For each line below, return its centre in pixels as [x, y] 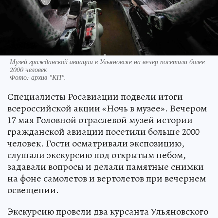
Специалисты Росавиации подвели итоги [95, 97]
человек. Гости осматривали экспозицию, [96, 144]
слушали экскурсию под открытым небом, [97, 155]
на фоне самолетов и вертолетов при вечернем [107, 179]
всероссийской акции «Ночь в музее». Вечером [107, 109]
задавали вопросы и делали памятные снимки [106, 167]
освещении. [33, 190]
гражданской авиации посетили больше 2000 [103, 132]
